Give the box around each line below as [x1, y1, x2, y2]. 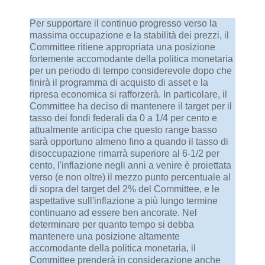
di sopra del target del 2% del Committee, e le [30, 183, 219, 194]
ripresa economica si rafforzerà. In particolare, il [30, 89, 227, 99]
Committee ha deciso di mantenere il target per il [30, 101, 232, 111]
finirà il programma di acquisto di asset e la [30, 77, 208, 88]
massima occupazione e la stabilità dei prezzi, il [30, 30, 229, 40]
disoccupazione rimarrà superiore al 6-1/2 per [30, 148, 219, 159]
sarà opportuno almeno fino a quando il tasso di [30, 136, 228, 147]
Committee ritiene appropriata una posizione [30, 41, 215, 52]
